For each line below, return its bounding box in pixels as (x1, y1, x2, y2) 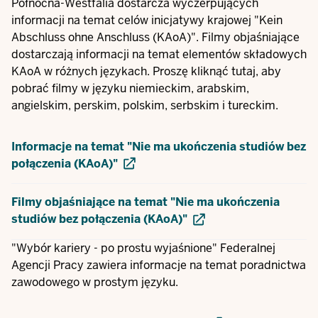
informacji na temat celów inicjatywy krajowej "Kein (11, 13, 283, 28)
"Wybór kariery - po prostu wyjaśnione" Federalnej (11, 240, 275, 256)
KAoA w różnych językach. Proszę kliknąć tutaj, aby (11, 64, 281, 79)
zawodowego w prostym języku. (11, 274, 178, 290)
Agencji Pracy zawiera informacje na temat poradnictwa (11, 257, 306, 273)
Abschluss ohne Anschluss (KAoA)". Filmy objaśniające (11, 30, 300, 45)
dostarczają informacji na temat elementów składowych (11, 47, 307, 62)
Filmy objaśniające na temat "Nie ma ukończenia (11, 194, 280, 210)
